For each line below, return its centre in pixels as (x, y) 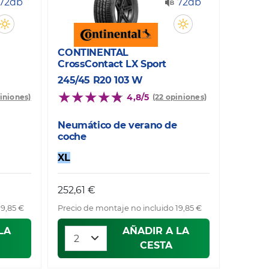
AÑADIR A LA (156, 231)
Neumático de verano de (117, 125)
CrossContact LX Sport (112, 64)
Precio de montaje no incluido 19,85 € (130, 208)
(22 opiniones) (180, 97)
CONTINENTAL (93, 52)
